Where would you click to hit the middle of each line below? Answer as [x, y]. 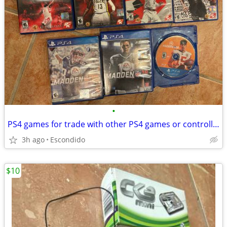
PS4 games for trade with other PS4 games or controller [216, 124]
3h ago [33, 140]
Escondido [68, 140]
